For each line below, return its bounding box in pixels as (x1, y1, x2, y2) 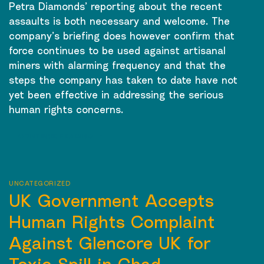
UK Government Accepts (9, 190, 214, 212)
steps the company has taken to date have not (9, 73, 237, 86)
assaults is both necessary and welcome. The (9, 14, 230, 27)
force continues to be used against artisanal (9, 44, 226, 57)
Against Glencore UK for (9, 232, 211, 254)
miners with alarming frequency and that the (9, 58, 226, 71)
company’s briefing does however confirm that (9, 29, 235, 42)
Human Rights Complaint (9, 211, 215, 233)
